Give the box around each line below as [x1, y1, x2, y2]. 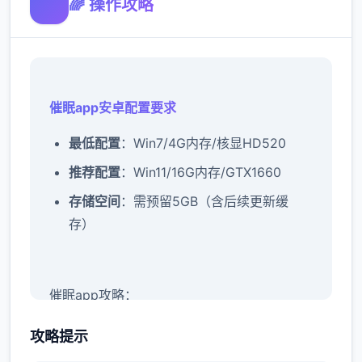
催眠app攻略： [49, 287, 137, 304]
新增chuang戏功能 [49, 322, 161, 339]
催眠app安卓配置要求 [49, 99, 176, 116]
